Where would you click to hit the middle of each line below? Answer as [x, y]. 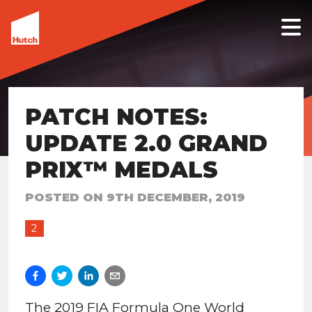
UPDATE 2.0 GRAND [146, 143]
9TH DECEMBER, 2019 [176, 197]
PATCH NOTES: [116, 116]
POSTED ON [64, 197]
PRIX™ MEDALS [122, 169]
